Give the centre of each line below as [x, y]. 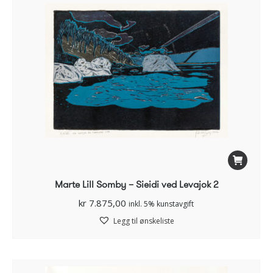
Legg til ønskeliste [144, 221]
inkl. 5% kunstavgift [161, 204]
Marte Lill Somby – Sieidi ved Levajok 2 [136, 185]
